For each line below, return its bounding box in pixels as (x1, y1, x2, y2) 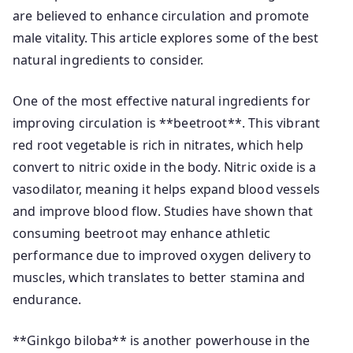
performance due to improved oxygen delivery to (13, 247, 312, 264)
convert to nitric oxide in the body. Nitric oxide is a (13, 158, 317, 176)
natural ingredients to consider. (13, 51, 204, 69)
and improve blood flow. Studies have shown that (13, 203, 314, 220)
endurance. (13, 291, 82, 308)
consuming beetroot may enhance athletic (13, 225, 271, 242)
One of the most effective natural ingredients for (13, 92, 310, 110)
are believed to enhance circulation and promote (13, 7, 310, 24)
